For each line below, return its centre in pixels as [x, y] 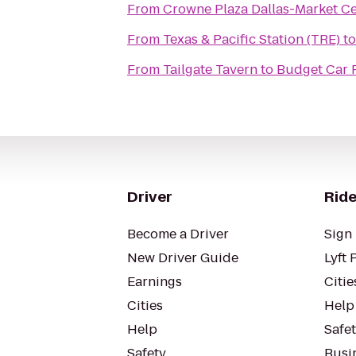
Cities [145, 306]
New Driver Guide [183, 258]
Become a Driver [178, 234]
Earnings [155, 282]
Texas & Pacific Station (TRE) [252, 39]
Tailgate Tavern [210, 70]
